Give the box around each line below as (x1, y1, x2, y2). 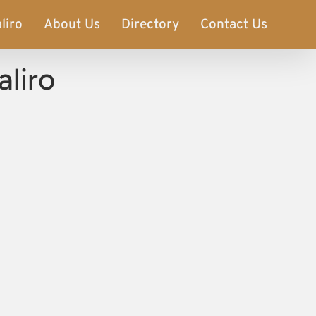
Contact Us (200, 16, 268, 33)
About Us (44, 16, 101, 33)
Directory (121, 16, 180, 33)
